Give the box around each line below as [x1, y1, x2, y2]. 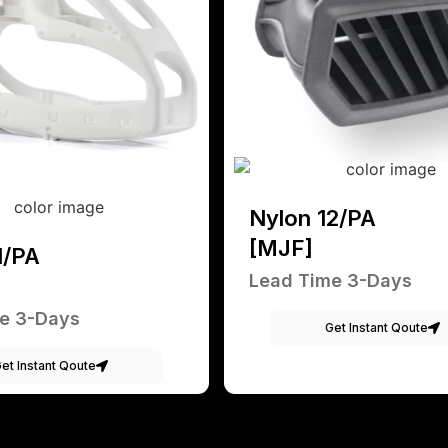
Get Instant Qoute [325, 320, 428, 336]
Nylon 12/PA [249, 205, 376, 232]
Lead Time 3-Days [249, 270, 412, 292]
